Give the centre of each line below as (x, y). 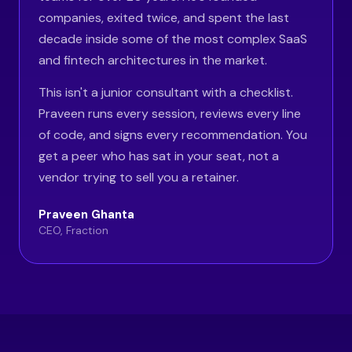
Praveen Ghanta (86, 214)
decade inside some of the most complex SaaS (173, 39)
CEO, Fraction (73, 230)
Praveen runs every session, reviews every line (170, 114)
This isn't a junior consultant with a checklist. (166, 92)
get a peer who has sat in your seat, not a (159, 156)
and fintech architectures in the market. (153, 60)
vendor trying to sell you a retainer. (139, 177)
